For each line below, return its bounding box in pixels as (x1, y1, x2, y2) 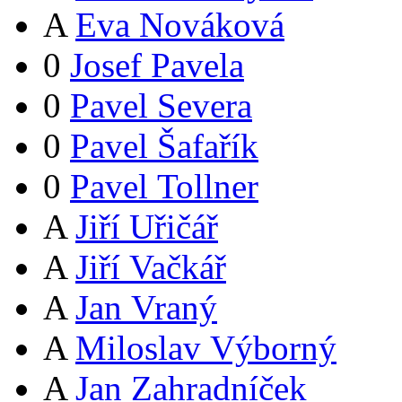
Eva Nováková (75, 4, 284, 44)
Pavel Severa (70, 85, 252, 125)
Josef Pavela (70, 45, 244, 84)
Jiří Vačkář (75, 247, 226, 286)
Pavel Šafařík (70, 126, 258, 165)
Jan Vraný (75, 287, 217, 327)
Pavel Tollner (70, 166, 258, 205)
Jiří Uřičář (75, 206, 218, 246)
